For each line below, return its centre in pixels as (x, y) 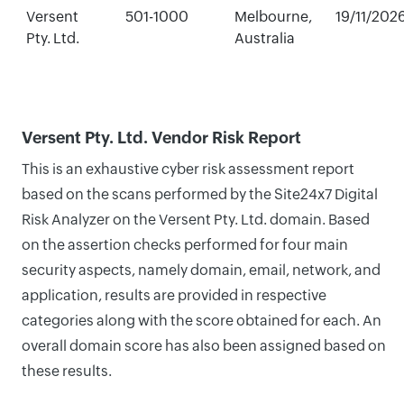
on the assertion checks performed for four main (185, 245)
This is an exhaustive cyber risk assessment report (188, 169)
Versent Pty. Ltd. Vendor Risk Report (161, 138)
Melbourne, (273, 17)
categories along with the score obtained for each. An (202, 321)
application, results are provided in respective (174, 295)
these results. (67, 371)
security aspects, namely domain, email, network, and (201, 270)
